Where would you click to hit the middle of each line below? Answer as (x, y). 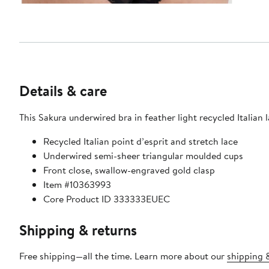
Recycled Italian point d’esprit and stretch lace (141, 141)
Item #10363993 (77, 184)
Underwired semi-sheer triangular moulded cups (143, 155)
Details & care (63, 90)
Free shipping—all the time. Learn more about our (123, 255)
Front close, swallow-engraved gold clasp (129, 170)
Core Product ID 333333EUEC (107, 198)
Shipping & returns (78, 230)
